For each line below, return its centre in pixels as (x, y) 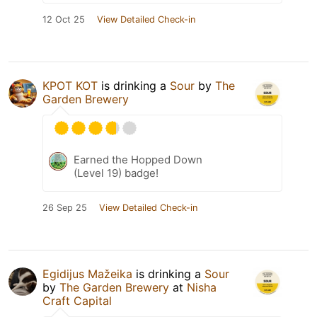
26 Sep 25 (65, 208)
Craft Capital (77, 301)
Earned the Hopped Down (138, 160)
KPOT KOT (70, 86)
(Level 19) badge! (116, 173)
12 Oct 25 (64, 20)
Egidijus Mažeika (87, 274)
